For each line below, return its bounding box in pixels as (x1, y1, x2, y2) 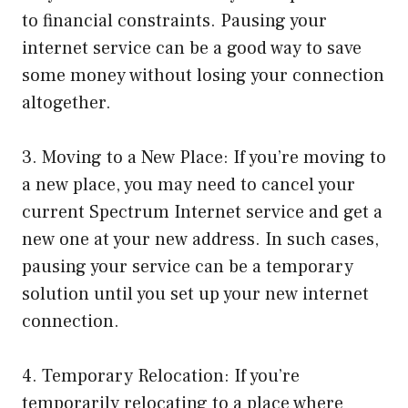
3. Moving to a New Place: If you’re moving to (22, 145, 386, 169)
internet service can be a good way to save (22, 36, 362, 60)
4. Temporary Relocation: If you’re (22, 363, 300, 388)
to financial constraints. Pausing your (22, 8, 327, 33)
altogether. (22, 90, 111, 115)
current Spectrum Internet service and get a (22, 199, 382, 224)
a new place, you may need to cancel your (22, 172, 355, 197)
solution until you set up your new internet (22, 281, 369, 306)
